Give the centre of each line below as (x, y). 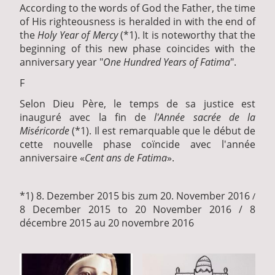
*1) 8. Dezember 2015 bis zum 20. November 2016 (135, 196)
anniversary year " (61, 62)
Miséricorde (45, 131)
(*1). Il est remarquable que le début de (162, 131)
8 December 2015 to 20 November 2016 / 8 (137, 209)
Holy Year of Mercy (79, 35)
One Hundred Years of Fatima (167, 62)
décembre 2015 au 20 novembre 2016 (107, 223)
